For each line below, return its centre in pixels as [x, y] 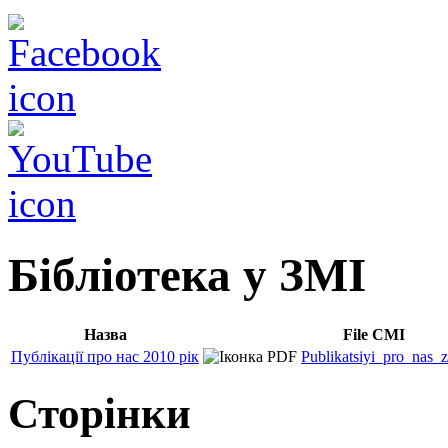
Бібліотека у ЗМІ [187, 274]
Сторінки [99, 413]
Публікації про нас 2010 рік [105, 356]
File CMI [374, 334]
